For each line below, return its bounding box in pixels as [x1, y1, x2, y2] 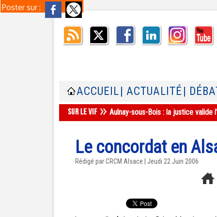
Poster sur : [2, 2, 43, 12]
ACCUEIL [77, 85, 119, 98]
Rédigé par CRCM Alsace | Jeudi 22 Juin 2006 [75, 157, 199, 165]
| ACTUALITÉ [120, 85, 182, 98]
